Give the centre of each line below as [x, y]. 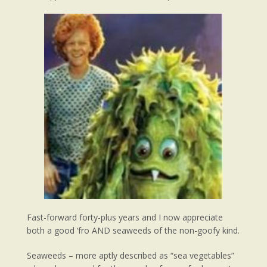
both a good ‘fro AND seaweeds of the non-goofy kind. [133, 230]
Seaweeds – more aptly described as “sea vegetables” [131, 255]
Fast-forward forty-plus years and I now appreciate [125, 217]
